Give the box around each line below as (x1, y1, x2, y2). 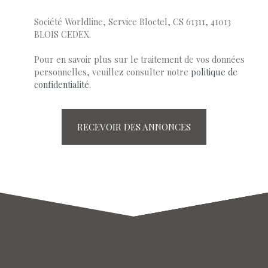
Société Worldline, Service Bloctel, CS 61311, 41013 (34, 15, 231, 28)
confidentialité (34, 78, 89, 90)
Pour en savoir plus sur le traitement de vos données (34, 53, 245, 65)
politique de (191, 65, 237, 78)
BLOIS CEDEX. (34, 28, 91, 40)
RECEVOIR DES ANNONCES (77, 120, 191, 133)
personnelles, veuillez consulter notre (34, 65, 191, 78)
